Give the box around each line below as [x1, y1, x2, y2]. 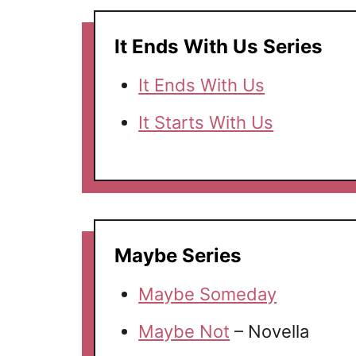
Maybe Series [114, 244, 242, 268]
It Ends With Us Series [114, 35, 323, 59]
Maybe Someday [138, 284, 277, 305]
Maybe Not [138, 321, 230, 342]
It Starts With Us [138, 112, 274, 133]
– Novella [230, 321, 310, 342]
